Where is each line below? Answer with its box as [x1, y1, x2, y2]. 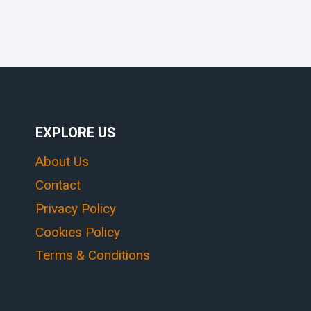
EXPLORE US [35, 124, 116, 142]
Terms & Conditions [35, 247, 150, 264]
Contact [35, 177, 81, 194]
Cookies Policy [35, 224, 120, 240]
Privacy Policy [35, 200, 116, 217]
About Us [35, 153, 89, 170]
